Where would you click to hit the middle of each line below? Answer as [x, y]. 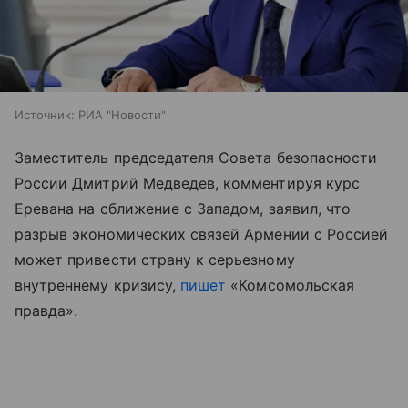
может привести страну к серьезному [155, 260]
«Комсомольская [290, 286]
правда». [46, 311]
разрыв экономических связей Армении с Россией [202, 235]
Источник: [45, 115]
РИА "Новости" [122, 115]
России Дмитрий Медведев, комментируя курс [187, 184]
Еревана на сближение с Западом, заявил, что [183, 209]
